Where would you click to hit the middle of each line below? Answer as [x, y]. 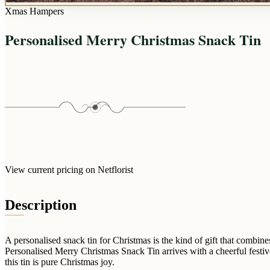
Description [41, 205]
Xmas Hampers [34, 11]
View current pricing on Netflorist [69, 169]
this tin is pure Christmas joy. [60, 262]
